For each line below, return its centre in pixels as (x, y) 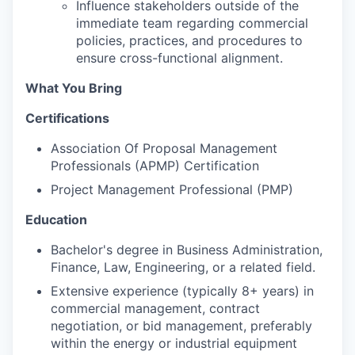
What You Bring (74, 88)
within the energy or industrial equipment (174, 344)
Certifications (67, 118)
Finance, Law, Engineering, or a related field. (183, 267)
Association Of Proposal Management (164, 149)
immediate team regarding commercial (192, 23)
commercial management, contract (155, 309)
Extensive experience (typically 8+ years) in (182, 291)
